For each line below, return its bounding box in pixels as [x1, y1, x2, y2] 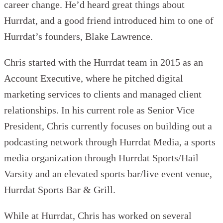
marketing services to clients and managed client [4, 89, 202, 100]
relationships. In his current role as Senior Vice [4, 105, 195, 116]
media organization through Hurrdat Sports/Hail [4, 152, 199, 164]
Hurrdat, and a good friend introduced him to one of [4, 15, 214, 26]
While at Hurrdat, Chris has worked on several [4, 210, 192, 222]
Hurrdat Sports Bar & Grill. [4, 184, 115, 196]
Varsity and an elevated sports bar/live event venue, [4, 168, 212, 180]
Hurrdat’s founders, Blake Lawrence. [4, 31, 153, 42]
